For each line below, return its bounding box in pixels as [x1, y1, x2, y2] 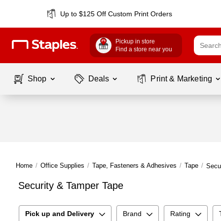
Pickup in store [115, 38, 155, 45]
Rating [170, 210, 190, 218]
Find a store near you [115, 46, 172, 53]
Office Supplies [40, 162, 84, 169]
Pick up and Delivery [25, 210, 94, 218]
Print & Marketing [150, 74, 213, 83]
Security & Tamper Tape [18, 180, 123, 191]
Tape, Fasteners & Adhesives [92, 162, 177, 169]
